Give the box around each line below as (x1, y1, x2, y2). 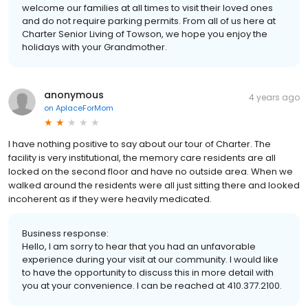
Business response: (22, 226, 109, 240)
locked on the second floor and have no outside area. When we (8, 164, 293, 178)
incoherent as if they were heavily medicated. (8, 192, 212, 206)
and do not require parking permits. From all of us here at (22, 14, 276, 27)
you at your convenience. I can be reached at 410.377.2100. (22, 278, 282, 292)
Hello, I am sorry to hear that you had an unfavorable (22, 239, 256, 253)
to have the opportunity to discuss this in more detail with (22, 265, 274, 279)
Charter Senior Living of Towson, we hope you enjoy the (22, 27, 267, 41)
